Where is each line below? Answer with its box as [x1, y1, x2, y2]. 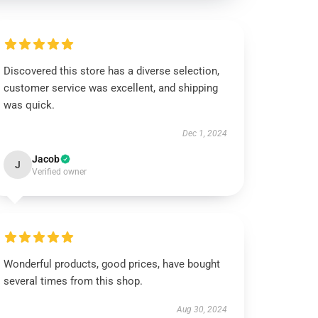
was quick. [4, 99, 55, 111]
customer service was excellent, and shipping [4, 82, 219, 94]
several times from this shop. [4, 275, 143, 287]
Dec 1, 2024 [182, 128, 227, 138]
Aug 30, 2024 [176, 305, 227, 314]
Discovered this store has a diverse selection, [4, 65, 220, 77]
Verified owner [32, 167, 87, 177]
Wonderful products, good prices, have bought [4, 258, 221, 270]
